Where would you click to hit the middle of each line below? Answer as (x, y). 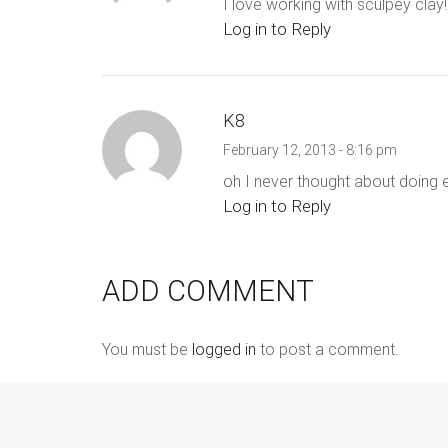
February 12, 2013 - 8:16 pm (309, 150)
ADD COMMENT (208, 291)
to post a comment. (327, 350)
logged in (224, 350)
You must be (147, 350)
